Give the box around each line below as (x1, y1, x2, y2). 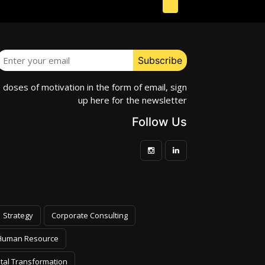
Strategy (3, 209, 33, 221)
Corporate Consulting (51, 209, 128, 221)
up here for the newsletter (78, 93, 187, 106)
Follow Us (132, 114, 187, 129)
